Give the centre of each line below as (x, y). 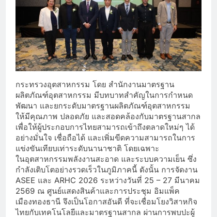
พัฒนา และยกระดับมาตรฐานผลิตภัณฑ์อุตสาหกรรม (103, 105)
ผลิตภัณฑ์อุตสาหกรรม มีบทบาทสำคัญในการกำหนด (104, 95)
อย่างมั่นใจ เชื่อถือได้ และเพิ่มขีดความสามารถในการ (105, 137)
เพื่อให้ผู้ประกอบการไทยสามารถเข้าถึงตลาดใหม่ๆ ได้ (105, 127)
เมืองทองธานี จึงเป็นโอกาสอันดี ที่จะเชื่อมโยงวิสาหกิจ (106, 201)
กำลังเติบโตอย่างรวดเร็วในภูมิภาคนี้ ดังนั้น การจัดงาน (107, 169)
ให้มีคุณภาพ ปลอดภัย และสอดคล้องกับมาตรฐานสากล (108, 116)
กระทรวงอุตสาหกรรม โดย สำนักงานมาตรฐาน (95, 84)
